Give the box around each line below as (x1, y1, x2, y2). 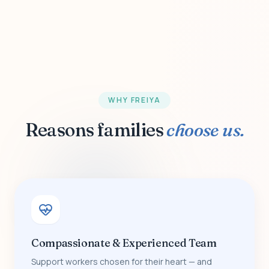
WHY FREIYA (107, 94, 162, 105)
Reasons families (25, 118, 167, 141)
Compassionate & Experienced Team (31, 235, 217, 250)
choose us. (166, 118, 244, 141)
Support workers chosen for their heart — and (31, 255, 212, 267)
